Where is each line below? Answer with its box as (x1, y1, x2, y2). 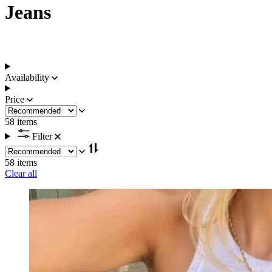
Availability (5, 72, 49, 83)
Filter (32, 131, 55, 141)
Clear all (5, 168, 37, 178)
